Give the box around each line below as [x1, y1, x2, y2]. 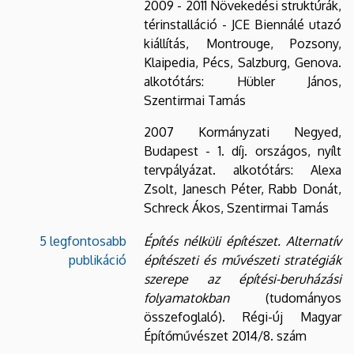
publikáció [69, 251, 126, 268]
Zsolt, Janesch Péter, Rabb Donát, [144, 180, 341, 197]
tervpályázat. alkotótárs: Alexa [144, 161, 341, 178]
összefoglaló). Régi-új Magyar [144, 308, 341, 325]
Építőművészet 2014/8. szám [144, 327, 307, 344]
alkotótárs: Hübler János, [144, 73, 341, 89]
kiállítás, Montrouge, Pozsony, [144, 35, 341, 51]
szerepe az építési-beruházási [144, 270, 341, 287]
